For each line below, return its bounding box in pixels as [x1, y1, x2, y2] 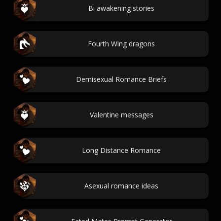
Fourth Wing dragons [88, 39, 155, 48]
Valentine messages [89, 110, 153, 119]
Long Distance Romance [82, 146, 161, 155]
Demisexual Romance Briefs [76, 74, 167, 84]
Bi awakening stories [88, 3, 154, 13]
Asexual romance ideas [84, 181, 158, 190]
